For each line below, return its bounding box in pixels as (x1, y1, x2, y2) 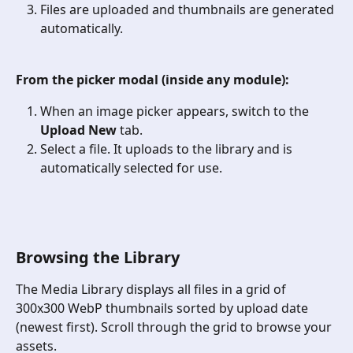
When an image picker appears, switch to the (40, 102, 312, 121)
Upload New (40, 121, 117, 139)
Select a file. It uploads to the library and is (40, 140, 295, 158)
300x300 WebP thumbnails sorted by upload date (16, 299, 311, 318)
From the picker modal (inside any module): (16, 70, 289, 88)
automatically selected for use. (40, 159, 222, 177)
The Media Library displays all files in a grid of (16, 281, 289, 299)
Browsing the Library (16, 247, 180, 269)
